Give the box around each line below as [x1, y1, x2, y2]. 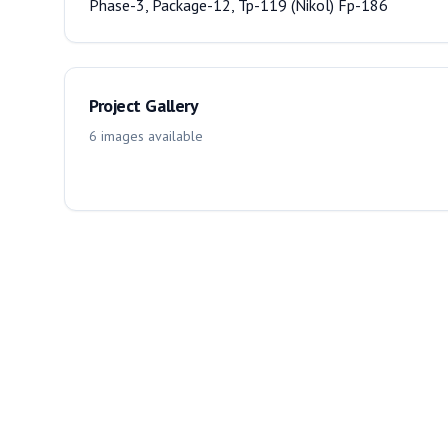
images [101, 127, 144, 145]
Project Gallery [89, 94, 199, 117]
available [144, 127, 203, 145]
